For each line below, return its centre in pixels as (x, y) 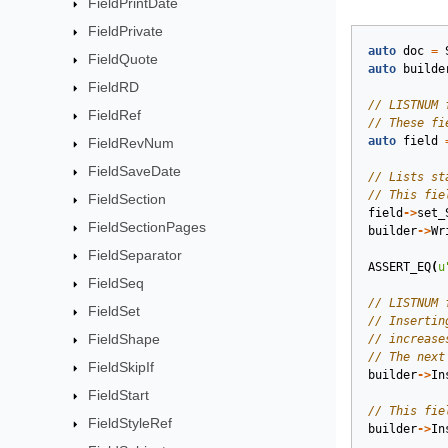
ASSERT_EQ (399, 267)
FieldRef (115, 115)
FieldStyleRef (130, 423)
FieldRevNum (131, 143)
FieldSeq (116, 283)
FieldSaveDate (135, 171)
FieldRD (114, 87)
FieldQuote (123, 59)
